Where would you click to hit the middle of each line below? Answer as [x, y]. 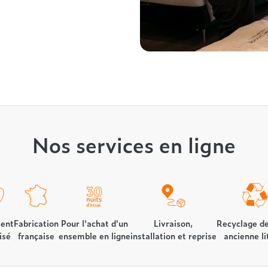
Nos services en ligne [134, 145]
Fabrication [36, 223]
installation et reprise [173, 236]
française [36, 236]
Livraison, [173, 223]
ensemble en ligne [94, 236]
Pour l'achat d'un [94, 223]
